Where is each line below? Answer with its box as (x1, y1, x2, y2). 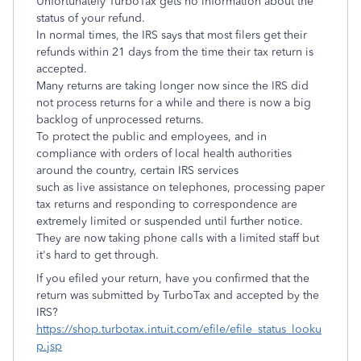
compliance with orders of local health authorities (36, 147, 292, 160)
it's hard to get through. (36, 248, 159, 262)
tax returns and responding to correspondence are (36, 197, 297, 211)
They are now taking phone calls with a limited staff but (36, 231, 319, 245)
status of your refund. (36, 11, 145, 25)
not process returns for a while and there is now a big (36, 96, 311, 110)
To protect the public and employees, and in (36, 130, 267, 143)
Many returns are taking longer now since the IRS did (36, 79, 309, 93)
